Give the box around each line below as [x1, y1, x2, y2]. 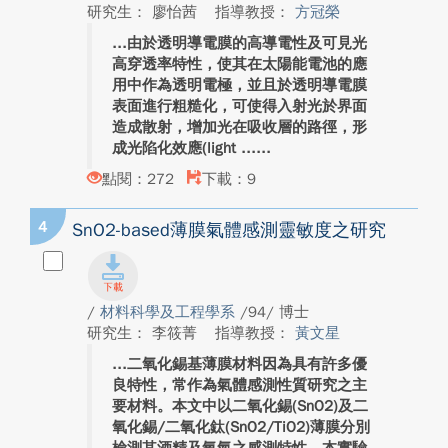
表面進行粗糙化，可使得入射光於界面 [112, 97, 367, 115]
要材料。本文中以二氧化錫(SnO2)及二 [112, 397, 368, 415]
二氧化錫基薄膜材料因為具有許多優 [127, 355, 367, 373]
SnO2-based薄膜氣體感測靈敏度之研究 [72, 219, 386, 241]
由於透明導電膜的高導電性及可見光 [127, 34, 367, 52]
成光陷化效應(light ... [112, 139, 256, 157]
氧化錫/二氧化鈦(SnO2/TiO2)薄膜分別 [112, 418, 370, 436]
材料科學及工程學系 [100, 303, 240, 321]
